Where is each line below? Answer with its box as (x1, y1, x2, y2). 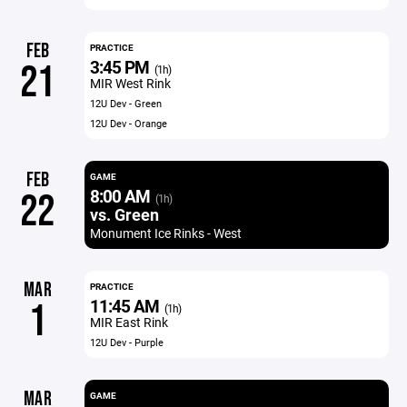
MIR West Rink (89, 74, 171, 92)
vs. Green (89, 203, 159, 225)
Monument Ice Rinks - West (89, 224, 242, 242)
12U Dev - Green (89, 96, 162, 110)
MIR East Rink (89, 313, 168, 331)
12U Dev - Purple (89, 335, 164, 349)
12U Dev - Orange (89, 116, 167, 130)
